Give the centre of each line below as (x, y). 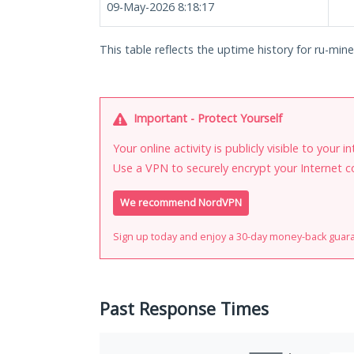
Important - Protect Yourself (206, 118)
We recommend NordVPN (181, 203)
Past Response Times (184, 309)
